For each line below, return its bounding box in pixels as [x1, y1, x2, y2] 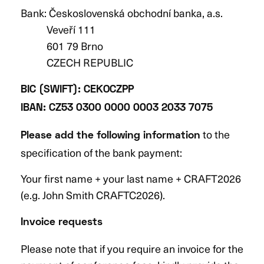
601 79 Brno [21, 37, 103, 54]
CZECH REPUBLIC [21, 54, 133, 70]
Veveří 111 [21, 21, 95, 37]
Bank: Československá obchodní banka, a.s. [21, 4, 223, 21]
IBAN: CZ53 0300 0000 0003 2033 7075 [21, 103, 213, 113]
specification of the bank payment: [21, 144, 184, 160]
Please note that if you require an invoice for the [21, 240, 243, 256]
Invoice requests [21, 217, 103, 227]
